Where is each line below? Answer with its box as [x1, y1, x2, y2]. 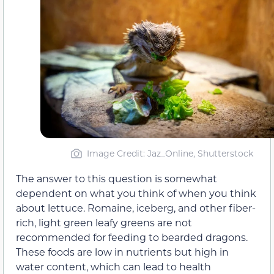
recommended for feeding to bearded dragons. [16, 230, 248, 243]
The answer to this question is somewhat [16, 171, 217, 185]
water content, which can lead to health [16, 259, 211, 273]
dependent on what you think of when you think [16, 186, 256, 199]
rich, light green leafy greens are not [16, 215, 192, 229]
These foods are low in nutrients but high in [16, 245, 229, 258]
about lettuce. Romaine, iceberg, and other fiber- [16, 201, 256, 214]
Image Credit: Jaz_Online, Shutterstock [86, 147, 253, 159]
